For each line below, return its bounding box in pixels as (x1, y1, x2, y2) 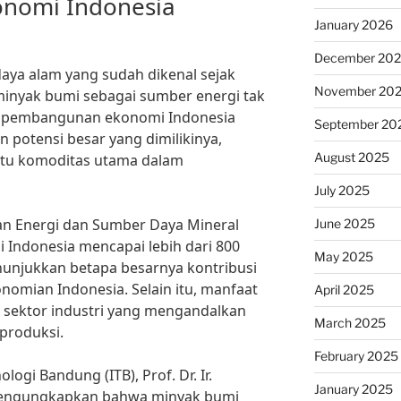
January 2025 (313, 381, 393, 397)
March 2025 (313, 315, 386, 330)
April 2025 (313, 282, 374, 297)
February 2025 (313, 348, 398, 363)
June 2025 (313, 216, 375, 231)
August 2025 (313, 149, 389, 165)
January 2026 (313, 17, 393, 32)
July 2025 (313, 183, 370, 198)
